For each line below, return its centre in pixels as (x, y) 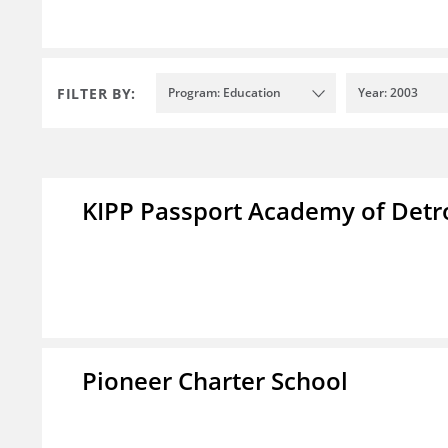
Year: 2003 (388, 93)
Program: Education (224, 93)
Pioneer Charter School (215, 381)
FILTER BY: (96, 93)
